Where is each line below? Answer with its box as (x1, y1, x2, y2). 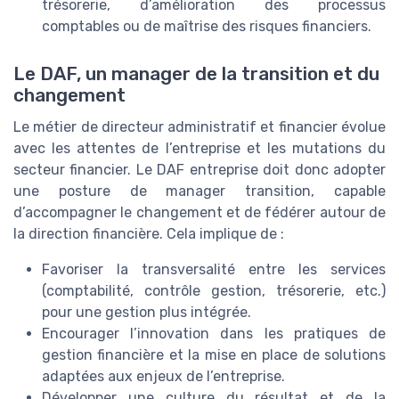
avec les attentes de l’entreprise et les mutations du (13, 139, 386, 157)
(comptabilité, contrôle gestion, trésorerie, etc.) (42, 281, 386, 299)
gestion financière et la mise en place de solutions (42, 346, 386, 363)
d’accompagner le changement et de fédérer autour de (13, 203, 386, 221)
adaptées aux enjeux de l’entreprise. (42, 367, 285, 385)
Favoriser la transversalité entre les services (42, 260, 386, 278)
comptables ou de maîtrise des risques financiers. (42, 17, 371, 35)
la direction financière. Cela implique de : (13, 224, 284, 242)
